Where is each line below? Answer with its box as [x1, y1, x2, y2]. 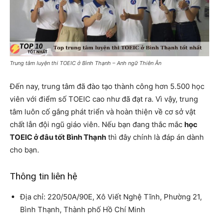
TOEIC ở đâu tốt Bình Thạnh [10, 132, 106, 142]
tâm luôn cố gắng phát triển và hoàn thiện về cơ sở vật [10, 107, 196, 116]
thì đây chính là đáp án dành [106, 132, 204, 142]
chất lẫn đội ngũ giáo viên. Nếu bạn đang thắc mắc [10, 119, 184, 129]
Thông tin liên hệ [10, 170, 77, 182]
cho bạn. [10, 145, 39, 154]
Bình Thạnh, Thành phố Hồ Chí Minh [20, 204, 145, 214]
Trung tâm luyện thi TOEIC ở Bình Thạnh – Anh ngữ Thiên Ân [10, 59, 161, 66]
